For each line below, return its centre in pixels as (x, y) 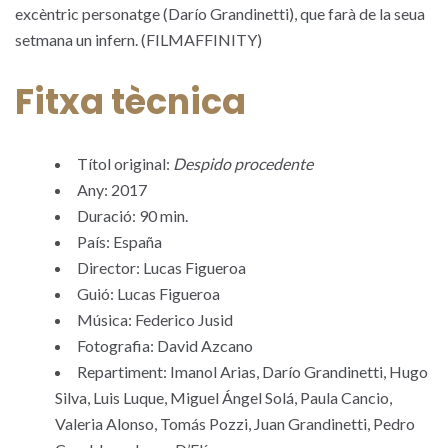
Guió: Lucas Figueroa (148, 293)
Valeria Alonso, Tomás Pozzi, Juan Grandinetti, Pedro (235, 423)
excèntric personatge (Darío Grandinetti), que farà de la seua (220, 13)
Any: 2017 (112, 189)
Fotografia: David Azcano (165, 345)
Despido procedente (243, 163)
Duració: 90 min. (132, 215)
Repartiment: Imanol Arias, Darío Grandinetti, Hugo (252, 371)
